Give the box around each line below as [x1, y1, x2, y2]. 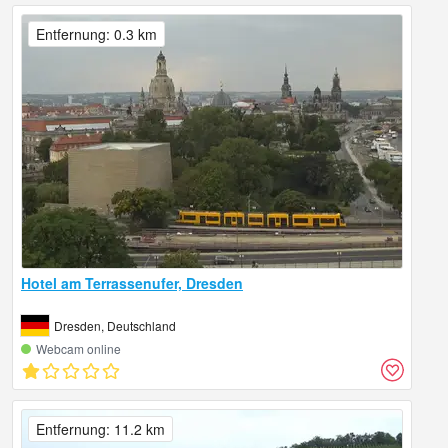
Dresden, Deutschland [54, 317, 176, 335]
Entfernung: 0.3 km [36, 24, 157, 45]
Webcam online [36, 340, 121, 358]
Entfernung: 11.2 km [36, 419, 165, 440]
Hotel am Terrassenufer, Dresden [21, 273, 243, 294]
